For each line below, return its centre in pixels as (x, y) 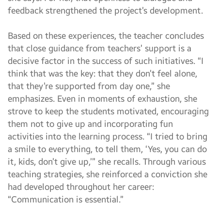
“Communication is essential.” (66, 200)
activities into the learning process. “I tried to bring (108, 137)
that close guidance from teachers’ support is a (100, 48)
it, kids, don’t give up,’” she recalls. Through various (107, 162)
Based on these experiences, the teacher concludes (106, 36)
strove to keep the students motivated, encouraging (108, 111)
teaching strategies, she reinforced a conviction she (108, 174)
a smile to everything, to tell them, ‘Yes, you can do (107, 149)
